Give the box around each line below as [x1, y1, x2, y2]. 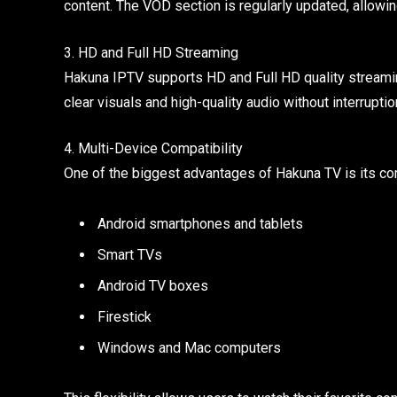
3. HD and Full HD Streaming [64, 43, 238, 61]
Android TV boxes [97, 277, 208, 295]
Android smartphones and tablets [97, 215, 303, 233]
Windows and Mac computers [97, 339, 281, 357]
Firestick [97, 308, 152, 326]
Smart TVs [97, 246, 162, 264]
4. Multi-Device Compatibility [64, 140, 243, 158]
